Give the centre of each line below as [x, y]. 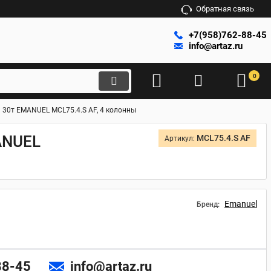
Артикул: [181, 139]
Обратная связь [225, 9]
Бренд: [209, 204]
